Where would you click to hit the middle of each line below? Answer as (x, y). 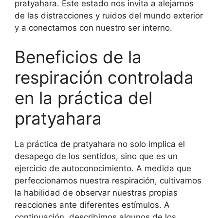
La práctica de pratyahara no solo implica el (100, 144)
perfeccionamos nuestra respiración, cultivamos (108, 180)
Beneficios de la (78, 57)
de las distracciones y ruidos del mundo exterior (109, 16)
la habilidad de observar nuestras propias (96, 192)
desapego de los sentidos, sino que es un (96, 156)
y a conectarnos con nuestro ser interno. (93, 28)
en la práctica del (83, 98)
